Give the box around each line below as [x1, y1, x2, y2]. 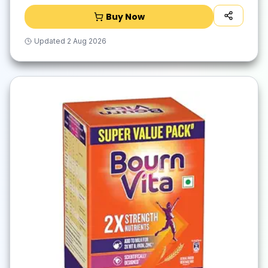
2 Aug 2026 [67, 36, 106, 45]
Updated [34, 36, 65, 45]
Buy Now [105, 10, 145, 23]
